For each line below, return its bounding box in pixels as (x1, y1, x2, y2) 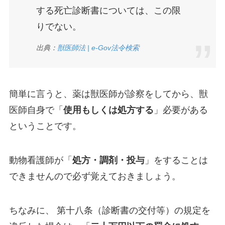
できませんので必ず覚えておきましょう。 (9, 171, 181, 181)
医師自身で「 (9, 105, 63, 116)
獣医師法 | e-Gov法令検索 (57, 44, 139, 52)
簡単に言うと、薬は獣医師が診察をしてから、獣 (9, 89, 208, 99)
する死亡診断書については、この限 (36, 6, 181, 16)
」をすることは (144, 155, 208, 165)
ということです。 (9, 121, 81, 132)
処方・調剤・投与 (72, 155, 145, 165)
